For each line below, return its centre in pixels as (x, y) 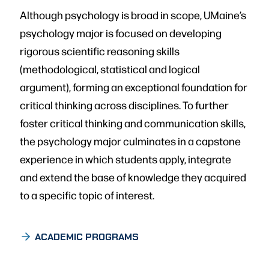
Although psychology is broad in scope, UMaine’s (133, 14)
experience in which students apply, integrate (125, 159)
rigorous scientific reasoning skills (100, 50)
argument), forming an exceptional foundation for (134, 86)
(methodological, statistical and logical (110, 68)
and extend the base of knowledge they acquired (133, 177)
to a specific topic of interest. (87, 195)
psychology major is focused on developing (121, 32)
